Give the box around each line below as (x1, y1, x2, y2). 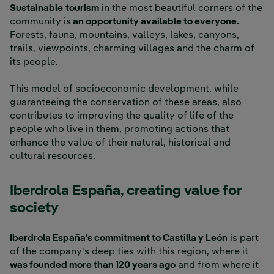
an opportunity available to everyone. (71, 17, 239, 28)
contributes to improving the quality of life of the (10, 111, 234, 122)
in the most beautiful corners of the (99, 4, 262, 14)
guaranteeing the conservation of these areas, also (10, 98, 242, 108)
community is (10, 17, 71, 28)
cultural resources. (10, 152, 95, 162)
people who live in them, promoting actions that (10, 125, 229, 135)
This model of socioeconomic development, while (10, 84, 239, 95)
